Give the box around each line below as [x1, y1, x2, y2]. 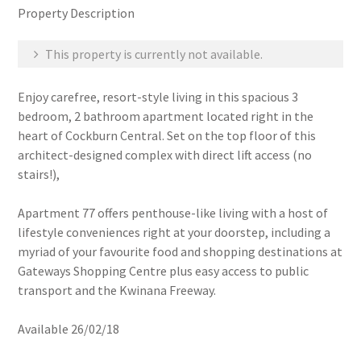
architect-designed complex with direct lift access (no [18, 147, 313, 163]
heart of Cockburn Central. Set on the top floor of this [18, 127, 317, 143]
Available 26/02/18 [18, 321, 120, 337]
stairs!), [18, 166, 60, 182]
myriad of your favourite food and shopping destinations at [18, 243, 343, 259]
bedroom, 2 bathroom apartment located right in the [18, 108, 314, 124]
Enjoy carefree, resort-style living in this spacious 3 [18, 89, 299, 105]
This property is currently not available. [43, 46, 263, 62]
